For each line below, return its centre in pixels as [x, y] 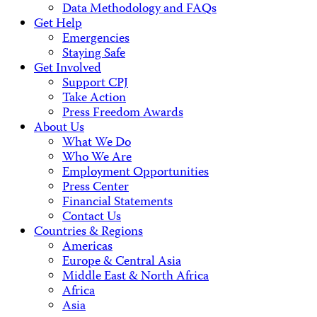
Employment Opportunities [136, 173]
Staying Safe [94, 54]
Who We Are [97, 158]
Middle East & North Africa [136, 277]
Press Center [96, 188]
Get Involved [68, 69]
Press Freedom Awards [123, 114]
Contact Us [92, 218]
